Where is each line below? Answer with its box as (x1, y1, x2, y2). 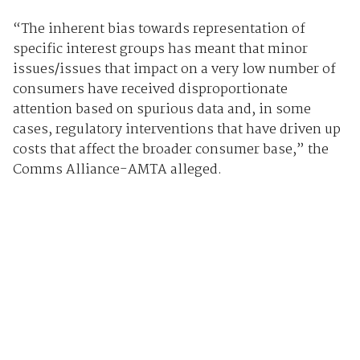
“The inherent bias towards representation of (12, 18, 305, 41)
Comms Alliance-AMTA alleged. (12, 159, 222, 182)
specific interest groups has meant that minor (12, 39, 308, 61)
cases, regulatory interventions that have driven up (12, 119, 341, 141)
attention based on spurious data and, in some (12, 99, 311, 121)
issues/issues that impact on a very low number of (12, 59, 336, 81)
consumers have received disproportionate (12, 79, 288, 101)
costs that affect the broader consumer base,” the (12, 139, 329, 162)
